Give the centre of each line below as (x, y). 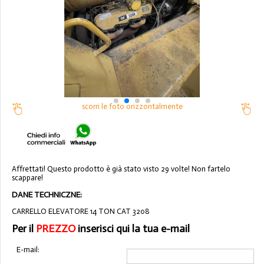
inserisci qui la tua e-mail (133, 229)
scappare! (27, 178)
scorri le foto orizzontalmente (132, 107)
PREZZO (56, 229)
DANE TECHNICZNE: (47, 195)
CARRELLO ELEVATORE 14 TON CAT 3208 (81, 211)
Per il (24, 229)
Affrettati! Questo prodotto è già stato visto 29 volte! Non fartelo (121, 169)
